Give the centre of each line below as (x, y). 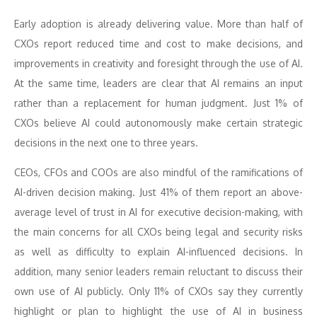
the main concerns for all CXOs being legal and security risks (158, 232)
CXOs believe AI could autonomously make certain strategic (158, 123)
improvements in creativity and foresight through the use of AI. (158, 63)
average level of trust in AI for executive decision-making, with (158, 212)
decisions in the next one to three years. (106, 143)
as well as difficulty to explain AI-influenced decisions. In (158, 252)
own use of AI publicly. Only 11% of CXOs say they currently (158, 291)
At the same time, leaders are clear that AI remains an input (158, 83)
